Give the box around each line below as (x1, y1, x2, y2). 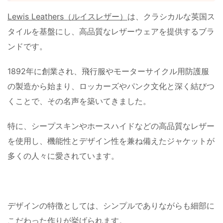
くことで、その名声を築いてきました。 (7, 96, 151, 106)
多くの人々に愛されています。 (7, 150, 119, 161)
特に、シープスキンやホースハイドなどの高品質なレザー (7, 120, 215, 131)
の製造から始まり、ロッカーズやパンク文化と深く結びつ (7, 81, 215, 91)
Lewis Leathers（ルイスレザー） (7, 11, 127, 21)
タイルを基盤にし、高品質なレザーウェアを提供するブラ (7, 26, 215, 36)
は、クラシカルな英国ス (127, 11, 215, 21)
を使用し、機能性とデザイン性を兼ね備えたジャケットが (7, 135, 215, 146)
